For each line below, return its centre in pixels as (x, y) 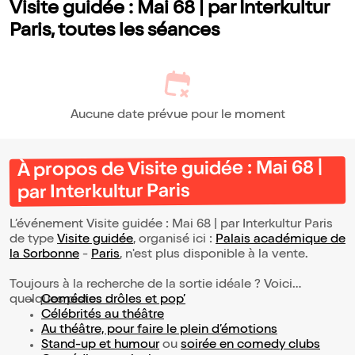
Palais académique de (281, 240)
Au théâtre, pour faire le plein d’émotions (159, 331)
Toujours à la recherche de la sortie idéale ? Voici (151, 286)
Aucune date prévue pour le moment (177, 116)
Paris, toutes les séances (115, 32)
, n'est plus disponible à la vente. (216, 256)
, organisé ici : (174, 240)
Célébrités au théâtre (103, 316)
